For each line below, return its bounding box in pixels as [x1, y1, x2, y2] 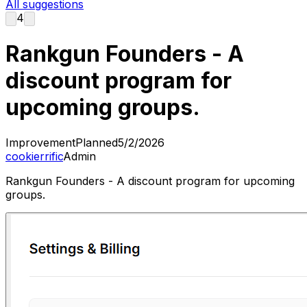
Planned [75, 135, 118, 149]
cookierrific [5, 149, 63, 163]
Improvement [5, 135, 75, 149]
